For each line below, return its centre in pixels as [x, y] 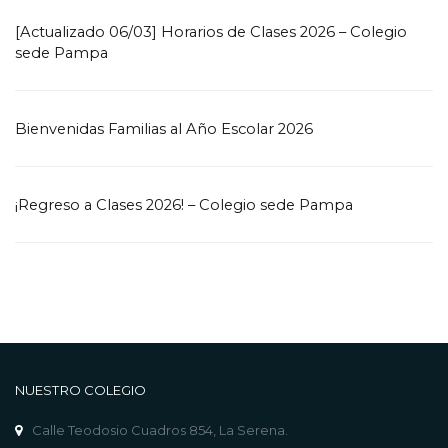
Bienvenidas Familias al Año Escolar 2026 [164, 129]
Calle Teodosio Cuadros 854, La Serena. [160, 430]
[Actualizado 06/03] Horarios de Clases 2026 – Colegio [211, 32]
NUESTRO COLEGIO [81, 390]
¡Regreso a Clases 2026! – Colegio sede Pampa [184, 205]
